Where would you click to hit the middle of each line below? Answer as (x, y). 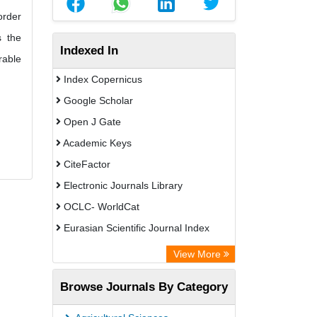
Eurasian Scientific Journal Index (135, 228)
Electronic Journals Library (122, 185)
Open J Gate (91, 122)
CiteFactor (86, 164)
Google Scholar (97, 100)
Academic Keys (96, 143)
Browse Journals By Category (144, 287)
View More (198, 254)
